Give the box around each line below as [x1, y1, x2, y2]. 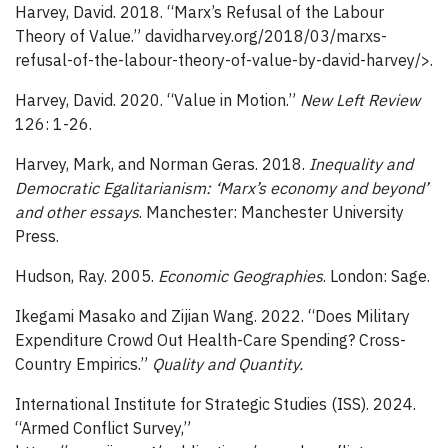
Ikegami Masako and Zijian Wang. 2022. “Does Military [15, 306, 410, 327]
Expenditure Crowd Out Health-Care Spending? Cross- [15, 330, 406, 351]
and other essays [15, 202, 139, 223]
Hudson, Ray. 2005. [15, 266, 158, 287]
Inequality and [309, 154, 413, 175]
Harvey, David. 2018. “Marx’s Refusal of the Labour [15, 2, 384, 23]
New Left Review [300, 90, 420, 111]
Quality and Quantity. [152, 354, 303, 375]
